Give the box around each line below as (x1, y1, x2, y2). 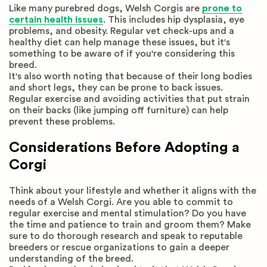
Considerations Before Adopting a (9, 140, 240, 155)
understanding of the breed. (9, 254, 133, 264)
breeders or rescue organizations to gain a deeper (9, 243, 229, 253)
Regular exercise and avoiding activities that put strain (9, 94, 250, 104)
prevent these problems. (9, 116, 115, 126)
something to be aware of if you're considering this (9, 48, 235, 58)
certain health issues (9, 14, 103, 24)
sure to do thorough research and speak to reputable (9, 231, 243, 241)
